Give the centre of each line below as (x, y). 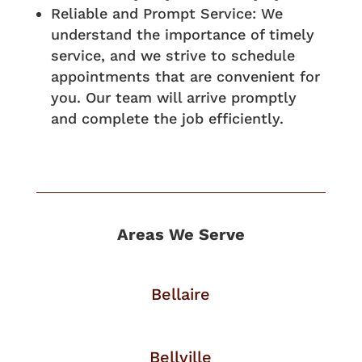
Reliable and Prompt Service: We (166, 14)
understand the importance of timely (182, 35)
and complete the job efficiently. (167, 119)
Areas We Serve (181, 235)
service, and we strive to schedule (173, 56)
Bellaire (181, 295)
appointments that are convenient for (185, 77)
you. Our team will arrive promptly (173, 98)
